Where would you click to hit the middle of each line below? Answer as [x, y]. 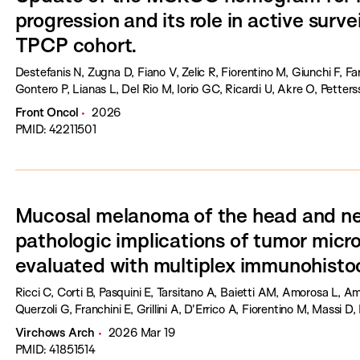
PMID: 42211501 [55, 129]
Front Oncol [47, 112]
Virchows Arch [55, 332]
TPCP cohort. [76, 45]
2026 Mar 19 [141, 332]
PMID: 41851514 [55, 349]
